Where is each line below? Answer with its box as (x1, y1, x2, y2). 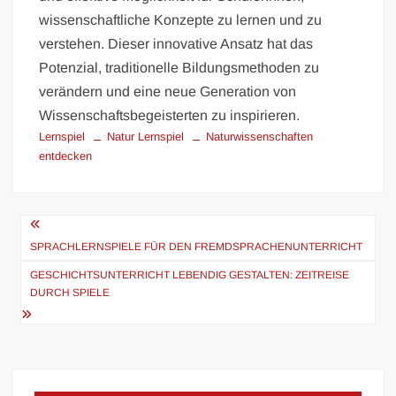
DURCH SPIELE (30, 286, 110, 299)
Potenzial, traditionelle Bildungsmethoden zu (39, 59, 320, 75)
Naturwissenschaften (206, 129, 314, 143)
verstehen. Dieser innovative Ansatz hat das (39, 35, 314, 51)
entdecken (39, 148, 93, 163)
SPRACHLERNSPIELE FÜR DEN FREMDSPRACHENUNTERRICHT (30, 240, 363, 253)
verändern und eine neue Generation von (39, 83, 297, 99)
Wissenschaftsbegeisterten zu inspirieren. (39, 107, 301, 123)
